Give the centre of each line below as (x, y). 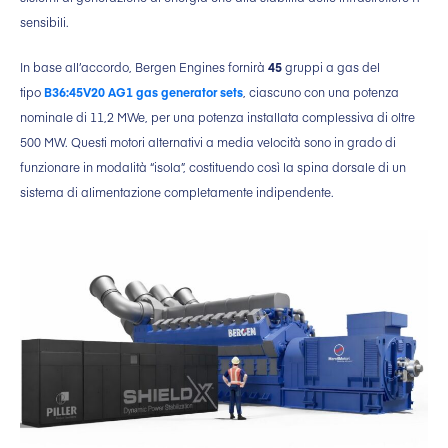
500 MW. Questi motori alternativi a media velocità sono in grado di (208, 142)
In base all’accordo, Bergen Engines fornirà (144, 67)
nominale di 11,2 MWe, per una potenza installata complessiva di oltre (217, 117)
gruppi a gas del (331, 67)
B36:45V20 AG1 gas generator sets (143, 92)
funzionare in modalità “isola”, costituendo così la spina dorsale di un (213, 167)
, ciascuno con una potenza (321, 92)
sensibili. (44, 22)
